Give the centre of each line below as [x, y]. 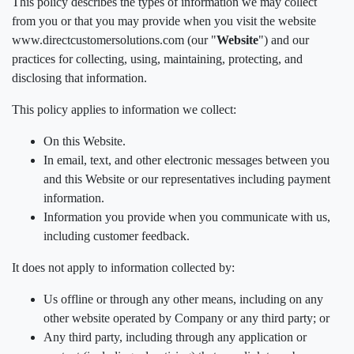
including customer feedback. [117, 236]
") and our [284, 40]
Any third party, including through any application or [175, 337]
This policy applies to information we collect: [124, 109]
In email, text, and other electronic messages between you [186, 160]
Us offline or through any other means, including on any [183, 299]
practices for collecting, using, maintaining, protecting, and [157, 59]
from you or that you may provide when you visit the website [164, 21]
